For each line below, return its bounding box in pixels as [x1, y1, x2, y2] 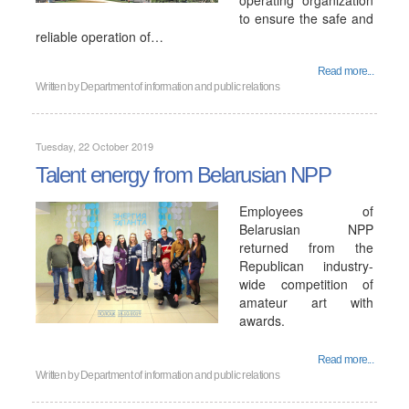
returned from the [239, 238, 373, 257]
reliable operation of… [36, 27, 163, 46]
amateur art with [239, 293, 373, 311]
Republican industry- [239, 257, 373, 275]
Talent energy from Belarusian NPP [36, 163, 331, 187]
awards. [239, 311, 285, 330]
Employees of [239, 202, 373, 220]
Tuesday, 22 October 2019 [36, 139, 153, 153]
